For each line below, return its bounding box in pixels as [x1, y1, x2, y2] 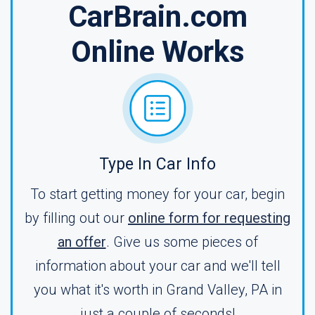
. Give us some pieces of [105, 233, 258, 250]
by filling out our [25, 210, 128, 226]
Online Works [70, 34, 245, 69]
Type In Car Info [99, 155, 216, 174]
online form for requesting [128, 210, 290, 226]
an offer [57, 233, 106, 250]
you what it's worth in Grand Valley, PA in [33, 281, 282, 298]
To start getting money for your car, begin [30, 186, 285, 202]
